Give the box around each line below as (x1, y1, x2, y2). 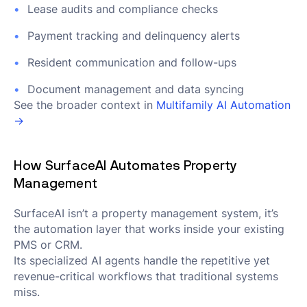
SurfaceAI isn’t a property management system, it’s (14, 206, 278, 220)
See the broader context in (14, 98, 156, 112)
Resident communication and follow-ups (27, 56, 236, 69)
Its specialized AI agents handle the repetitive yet (14, 254, 270, 267)
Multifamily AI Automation (156, 98, 291, 112)
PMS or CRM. (14, 238, 82, 251)
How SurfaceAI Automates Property (14, 156, 237, 174)
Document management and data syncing (27, 82, 244, 96)
